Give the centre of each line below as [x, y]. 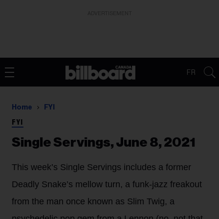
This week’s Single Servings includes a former [101, 167]
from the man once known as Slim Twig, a [93, 201]
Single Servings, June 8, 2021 [104, 142]
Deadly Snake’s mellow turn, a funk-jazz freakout [107, 184]
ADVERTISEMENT [109, 13]
